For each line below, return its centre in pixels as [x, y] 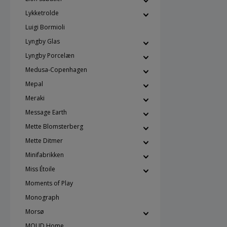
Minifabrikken [45, 155]
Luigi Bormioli [45, 27]
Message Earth [46, 112]
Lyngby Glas [43, 41]
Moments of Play [49, 183]
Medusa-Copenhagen [56, 70]
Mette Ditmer [44, 141]
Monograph [42, 197]
